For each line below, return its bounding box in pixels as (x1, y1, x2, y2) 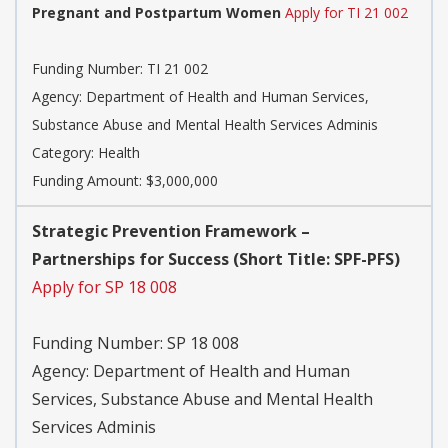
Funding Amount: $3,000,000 (32, 171, 218, 191)
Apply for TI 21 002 (285, 3, 408, 23)
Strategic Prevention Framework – (32, 220, 310, 243)
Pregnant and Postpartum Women (32, 3, 281, 23)
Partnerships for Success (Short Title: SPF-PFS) (32, 248, 400, 271)
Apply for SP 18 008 (32, 276, 177, 299)
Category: (32, 143, 98, 163)
